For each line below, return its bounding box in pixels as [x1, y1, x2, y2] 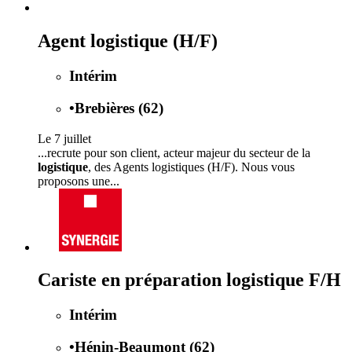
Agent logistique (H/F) [38, 31, 218, 52]
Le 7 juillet [38, 131, 91, 145]
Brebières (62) [75, 99, 163, 116]
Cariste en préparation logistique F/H [38, 269, 341, 291]
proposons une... [38, 174, 119, 188]
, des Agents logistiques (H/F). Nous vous [88, 159, 295, 174]
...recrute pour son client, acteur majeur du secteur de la [38, 145, 310, 159]
